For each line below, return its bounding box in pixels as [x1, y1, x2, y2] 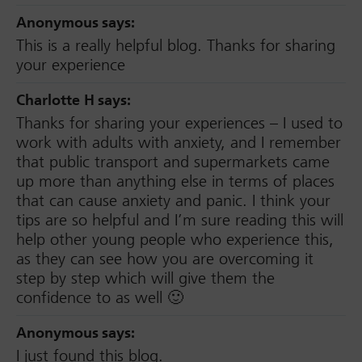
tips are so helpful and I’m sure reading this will [16, 210, 343, 230]
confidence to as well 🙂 [16, 288, 183, 308]
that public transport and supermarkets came [16, 152, 330, 172]
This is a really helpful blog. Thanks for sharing [16, 36, 335, 56]
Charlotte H [16, 91, 95, 110]
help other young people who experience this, [16, 229, 334, 250]
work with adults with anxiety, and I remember [16, 133, 341, 153]
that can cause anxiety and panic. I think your [16, 191, 330, 211]
